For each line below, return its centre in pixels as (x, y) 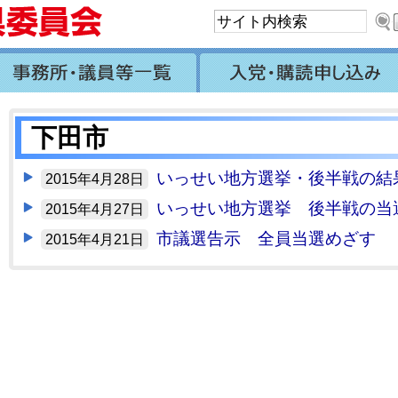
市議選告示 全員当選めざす (266, 239)
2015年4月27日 (95, 209)
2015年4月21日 (95, 239)
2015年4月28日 (95, 179)
